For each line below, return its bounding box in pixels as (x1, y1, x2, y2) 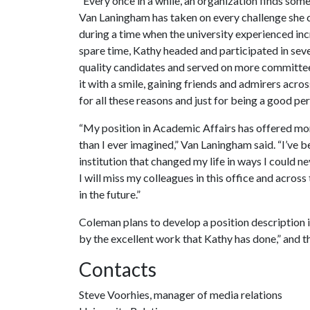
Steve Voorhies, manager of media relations (79, 288, 282, 301)
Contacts (79, 257, 156, 281)
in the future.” (79, 188, 140, 201)
